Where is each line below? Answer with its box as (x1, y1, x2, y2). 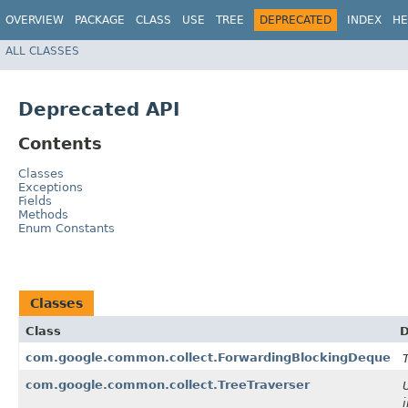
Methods (18, 207, 68, 221)
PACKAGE (75, 14, 125, 26)
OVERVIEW (5, 14, 64, 26)
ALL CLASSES (5, 44, 79, 57)
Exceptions (18, 179, 83, 194)
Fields (18, 193, 52, 208)
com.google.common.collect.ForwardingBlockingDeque (25, 350, 391, 364)
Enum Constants (18, 220, 115, 235)
